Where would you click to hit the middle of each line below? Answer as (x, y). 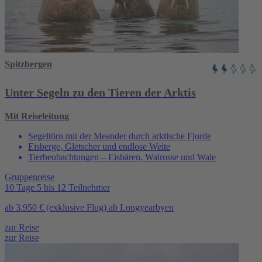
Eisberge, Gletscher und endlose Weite (99, 146)
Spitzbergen (28, 64)
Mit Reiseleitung (37, 116)
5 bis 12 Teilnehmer (73, 187)
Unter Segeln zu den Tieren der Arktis (100, 92)
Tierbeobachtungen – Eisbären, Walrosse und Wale (122, 157)
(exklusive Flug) (76, 207)
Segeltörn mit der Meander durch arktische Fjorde (120, 136)
